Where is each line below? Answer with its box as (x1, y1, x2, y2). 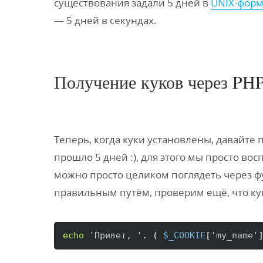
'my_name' (211, 230, 258, 241)
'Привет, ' (89, 230, 142, 241)
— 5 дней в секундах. (54, 14, 157, 27)
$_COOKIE (163, 230, 205, 241)
